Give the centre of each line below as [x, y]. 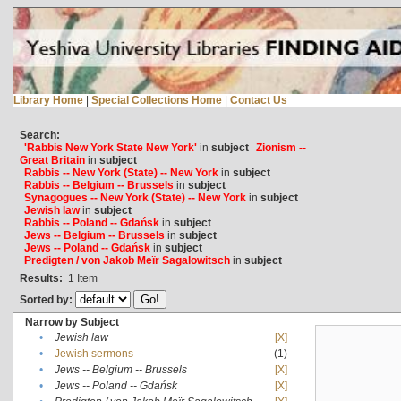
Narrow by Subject [72, 322]
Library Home [48, 100]
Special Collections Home [156, 100]
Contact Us [258, 100]
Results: [41, 278]
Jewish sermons [94, 353]
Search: [39, 135]
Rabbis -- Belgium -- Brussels [98, 185]
